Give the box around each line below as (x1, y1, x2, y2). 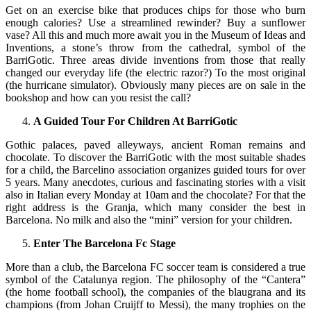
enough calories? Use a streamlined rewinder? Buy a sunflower (6, 16, 305, 28)
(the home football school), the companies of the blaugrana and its (6, 285, 305, 298)
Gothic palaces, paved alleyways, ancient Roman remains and (6, 138, 305, 151)
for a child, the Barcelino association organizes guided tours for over (6, 163, 305, 176)
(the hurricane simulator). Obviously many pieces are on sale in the (6, 78, 305, 91)
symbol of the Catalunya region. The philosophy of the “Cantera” (6, 273, 305, 285)
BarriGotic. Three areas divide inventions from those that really (6, 53, 305, 66)
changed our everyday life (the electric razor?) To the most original (6, 66, 305, 78)
